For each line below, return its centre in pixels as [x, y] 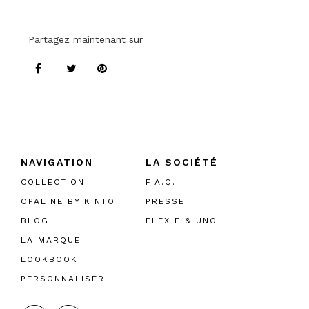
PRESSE [165, 201]
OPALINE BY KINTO [68, 201]
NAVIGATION [57, 162]
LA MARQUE [51, 240]
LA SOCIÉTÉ [182, 162]
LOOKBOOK [49, 259]
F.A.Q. [161, 182]
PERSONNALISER [63, 279]
